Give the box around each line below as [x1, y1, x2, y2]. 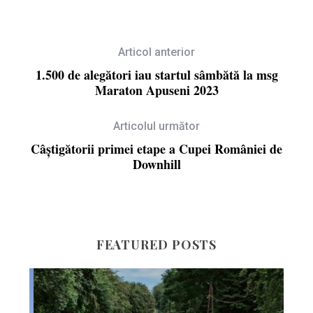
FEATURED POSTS [96, 235, 217, 253]
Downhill [132, 154, 181, 173]
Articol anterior [118, 45, 195, 59]
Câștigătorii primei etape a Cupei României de [31, 139, 282, 158]
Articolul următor [113, 119, 200, 133]
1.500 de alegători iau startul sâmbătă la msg [35, 65, 278, 84]
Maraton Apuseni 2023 [94, 80, 219, 99]
